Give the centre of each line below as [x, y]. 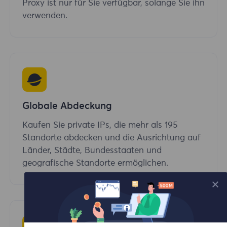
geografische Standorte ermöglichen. [95, 164]
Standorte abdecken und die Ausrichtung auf [111, 138]
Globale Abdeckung [67, 106]
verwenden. [45, 16]
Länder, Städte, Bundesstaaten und [92, 151]
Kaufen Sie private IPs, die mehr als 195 [100, 126]
